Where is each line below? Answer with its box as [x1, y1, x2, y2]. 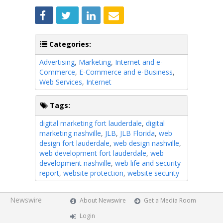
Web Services [39, 77, 82, 87]
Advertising [39, 57, 75, 67]
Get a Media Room [144, 196, 197, 205]
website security [127, 168, 179, 178]
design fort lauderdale [39, 138, 110, 148]
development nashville [39, 158, 111, 168]
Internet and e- [115, 57, 163, 67]
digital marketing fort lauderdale [39, 118, 142, 128]
